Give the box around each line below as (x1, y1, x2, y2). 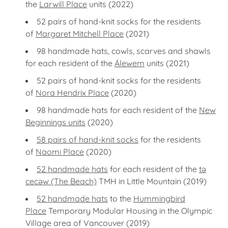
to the (108, 193, 133, 204)
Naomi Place (36, 147, 84, 157)
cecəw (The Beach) (25, 176, 97, 186)
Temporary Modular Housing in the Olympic (46, 206, 212, 216)
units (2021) (145, 58, 189, 68)
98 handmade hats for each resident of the (37, 105, 199, 115)
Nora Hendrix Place (36, 88, 109, 98)
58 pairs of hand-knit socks (37, 134, 138, 145)
